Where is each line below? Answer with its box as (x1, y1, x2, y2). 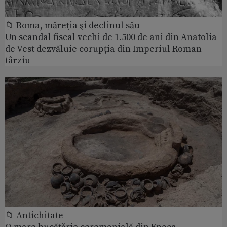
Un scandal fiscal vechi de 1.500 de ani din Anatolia (5, 31, 217, 44)
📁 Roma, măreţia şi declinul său (5, 20, 140, 32)
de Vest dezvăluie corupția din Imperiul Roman (5, 43, 202, 55)
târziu (5, 55, 30, 67)
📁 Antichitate (5, 210, 63, 222)
